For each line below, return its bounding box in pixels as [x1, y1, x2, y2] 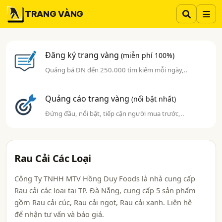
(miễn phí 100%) [121, 51, 175, 60]
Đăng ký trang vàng [45, 50, 121, 60]
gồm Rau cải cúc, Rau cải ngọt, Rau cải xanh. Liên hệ [14, 197, 192, 207]
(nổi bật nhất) [131, 94, 176, 104]
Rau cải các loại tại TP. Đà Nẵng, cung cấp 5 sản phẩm [14, 185, 196, 195]
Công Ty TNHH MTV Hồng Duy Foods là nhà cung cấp [14, 173, 195, 183]
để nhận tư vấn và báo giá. [14, 209, 104, 219]
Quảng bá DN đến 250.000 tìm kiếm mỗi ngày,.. [45, 65, 188, 74]
